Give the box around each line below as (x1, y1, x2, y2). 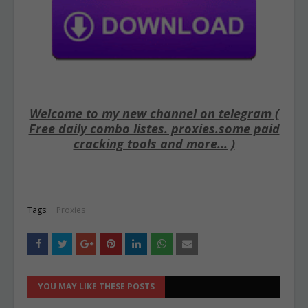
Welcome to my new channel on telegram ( (29, 105, 279, 122)
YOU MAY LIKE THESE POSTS (38, 280, 155, 292)
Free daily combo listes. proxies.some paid (28, 120, 280, 137)
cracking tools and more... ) (73, 135, 235, 152)
